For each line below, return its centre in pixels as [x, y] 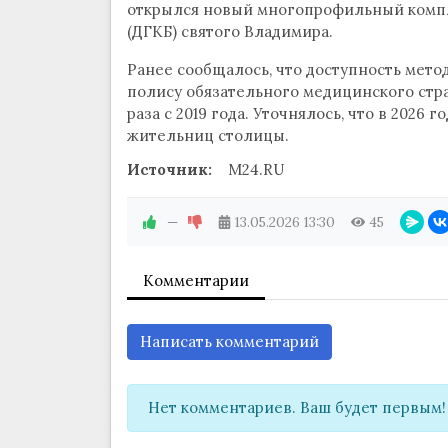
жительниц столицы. [207, 136]
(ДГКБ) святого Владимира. [229, 32]
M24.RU [255, 170]
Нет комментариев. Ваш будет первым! [296, 408]
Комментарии [195, 281]
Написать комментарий [229, 342]
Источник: [169, 170]
